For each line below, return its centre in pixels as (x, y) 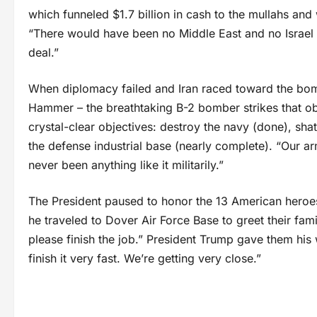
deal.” (44, 52)
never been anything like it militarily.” (126, 165)
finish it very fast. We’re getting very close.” (145, 258)
